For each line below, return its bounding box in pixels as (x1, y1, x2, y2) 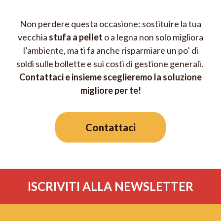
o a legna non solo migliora (103, 31, 203, 42)
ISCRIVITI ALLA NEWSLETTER (18, 179, 203, 194)
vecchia (18, 31, 49, 42)
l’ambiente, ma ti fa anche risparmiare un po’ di (23, 44, 198, 56)
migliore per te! (80, 84, 141, 96)
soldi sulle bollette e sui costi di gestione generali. (16, 58, 205, 69)
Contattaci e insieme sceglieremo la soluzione (19, 71, 202, 82)
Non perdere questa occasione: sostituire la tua (20, 18, 201, 29)
